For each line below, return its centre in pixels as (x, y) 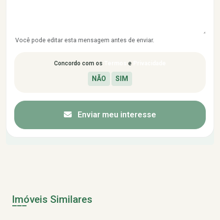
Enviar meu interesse (116, 115)
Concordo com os (79, 63)
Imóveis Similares (52, 199)
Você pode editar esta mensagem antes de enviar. (85, 40)
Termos (115, 63)
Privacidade (150, 63)
